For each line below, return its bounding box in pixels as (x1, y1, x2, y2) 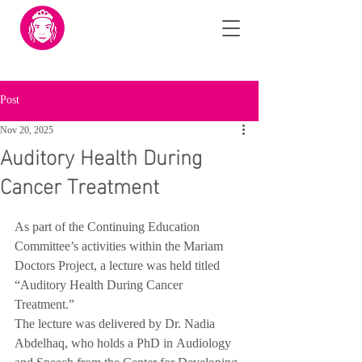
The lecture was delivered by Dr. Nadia (15, 313, 218, 337)
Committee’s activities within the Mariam (15, 235, 226, 259)
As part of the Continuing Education (15, 216, 203, 240)
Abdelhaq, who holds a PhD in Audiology (15, 332, 234, 356)
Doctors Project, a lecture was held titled (15, 255, 223, 279)
